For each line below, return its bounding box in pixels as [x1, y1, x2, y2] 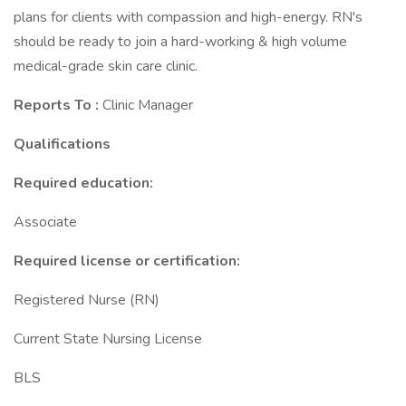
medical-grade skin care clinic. [14, 56, 198, 76]
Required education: [14, 173, 153, 193]
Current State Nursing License [14, 329, 202, 349]
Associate [14, 212, 77, 232]
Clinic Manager [102, 95, 193, 115]
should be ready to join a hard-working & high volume [14, 32, 347, 52]
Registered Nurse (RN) [14, 290, 159, 310]
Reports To [14, 95, 95, 115]
